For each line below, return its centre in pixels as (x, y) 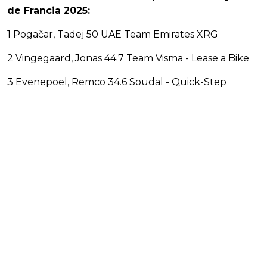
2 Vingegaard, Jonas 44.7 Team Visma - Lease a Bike (128, 58)
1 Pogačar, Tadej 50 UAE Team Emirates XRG (113, 34)
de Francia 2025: (49, 10)
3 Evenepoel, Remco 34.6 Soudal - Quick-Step (117, 82)
